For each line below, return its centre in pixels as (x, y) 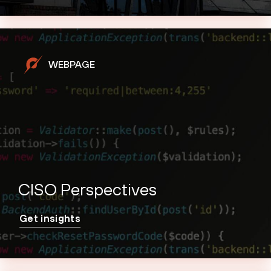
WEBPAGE (72, 64)
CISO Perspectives (87, 189)
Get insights (50, 218)
